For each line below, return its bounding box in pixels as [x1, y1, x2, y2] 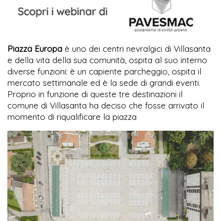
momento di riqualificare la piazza [7, 111, 137, 122]
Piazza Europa [7, 43, 62, 54]
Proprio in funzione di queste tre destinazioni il [7, 89, 183, 100]
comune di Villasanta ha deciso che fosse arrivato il [7, 100, 204, 111]
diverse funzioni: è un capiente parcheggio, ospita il [7, 66, 201, 77]
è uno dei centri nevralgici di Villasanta [62, 43, 211, 54]
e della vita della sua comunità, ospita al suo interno [7, 55, 207, 66]
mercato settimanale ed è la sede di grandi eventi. [7, 77, 200, 88]
